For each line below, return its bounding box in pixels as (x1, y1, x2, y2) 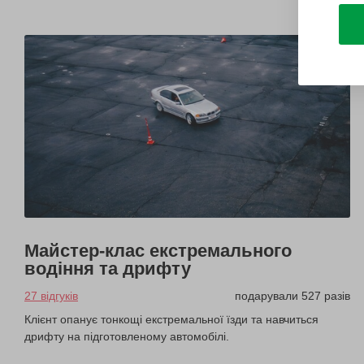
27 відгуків (24, 289, 78, 303)
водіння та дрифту (24, 258, 191, 279)
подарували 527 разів (235, 289, 351, 303)
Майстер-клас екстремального (24, 240, 292, 262)
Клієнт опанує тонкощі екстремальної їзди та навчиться (24, 313, 318, 327)
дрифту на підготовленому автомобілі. (24, 330, 229, 344)
